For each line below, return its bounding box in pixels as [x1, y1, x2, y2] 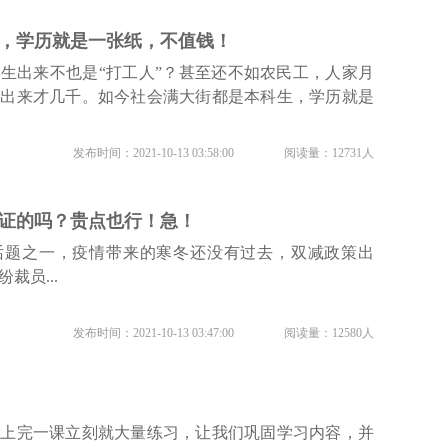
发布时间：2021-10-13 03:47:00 [73, 325, 234, 340]
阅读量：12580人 [284, 325, 374, 340]
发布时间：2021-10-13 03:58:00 [73, 145, 234, 160]
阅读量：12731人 [284, 145, 374, 160]
